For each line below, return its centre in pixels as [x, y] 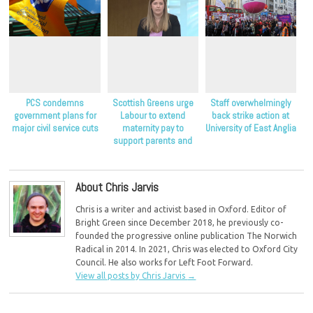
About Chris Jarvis [117, 188]
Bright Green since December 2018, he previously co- [180, 222]
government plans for [55, 116]
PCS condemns [55, 103]
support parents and [153, 141]
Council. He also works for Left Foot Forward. [165, 262]
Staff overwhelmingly [251, 103]
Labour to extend [153, 116]
